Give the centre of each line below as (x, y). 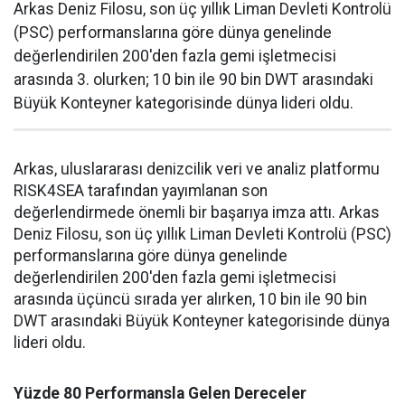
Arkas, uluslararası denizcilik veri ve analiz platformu (197, 169)
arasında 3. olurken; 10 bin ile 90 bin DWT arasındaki (193, 79)
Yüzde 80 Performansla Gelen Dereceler (160, 393)
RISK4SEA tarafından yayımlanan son (141, 190)
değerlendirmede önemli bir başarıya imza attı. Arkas (197, 212)
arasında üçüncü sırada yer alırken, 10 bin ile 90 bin (190, 299)
